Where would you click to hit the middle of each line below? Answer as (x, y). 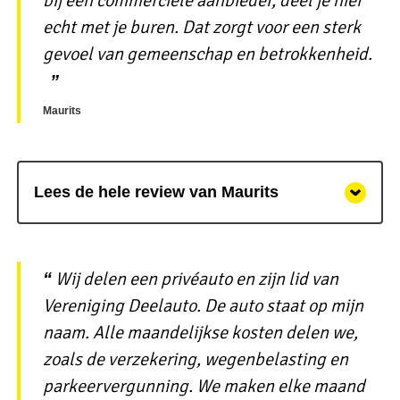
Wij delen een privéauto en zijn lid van (196, 279)
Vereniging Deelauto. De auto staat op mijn (203, 305)
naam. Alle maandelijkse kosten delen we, (200, 332)
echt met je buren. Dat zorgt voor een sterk (201, 27)
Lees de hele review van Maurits (156, 192)
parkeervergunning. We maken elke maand (204, 386)
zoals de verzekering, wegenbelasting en (195, 359)
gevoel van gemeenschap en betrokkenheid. (207, 54)
